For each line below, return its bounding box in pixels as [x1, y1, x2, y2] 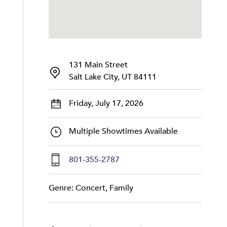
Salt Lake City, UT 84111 [68, 71, 157, 83]
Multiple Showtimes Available [68, 126, 178, 137]
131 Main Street [68, 59, 128, 70]
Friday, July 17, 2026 [68, 98, 143, 109]
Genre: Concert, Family [48, 182, 133, 194]
